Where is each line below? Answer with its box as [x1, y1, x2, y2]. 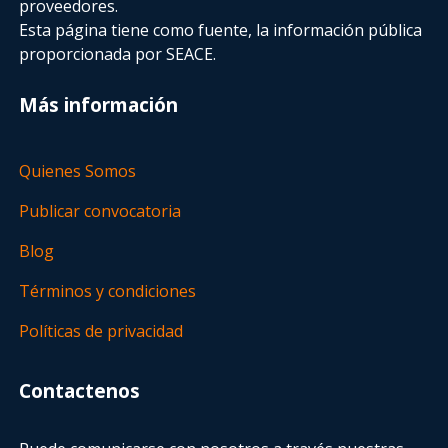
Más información [19, 91, 179, 119]
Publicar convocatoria [19, 200, 182, 223]
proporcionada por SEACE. [19, 42, 217, 65]
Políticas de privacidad [19, 320, 184, 343]
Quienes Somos [19, 160, 137, 183]
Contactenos [19, 376, 141, 404]
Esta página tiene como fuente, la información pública [19, 18, 423, 41]
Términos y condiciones [19, 280, 197, 303]
